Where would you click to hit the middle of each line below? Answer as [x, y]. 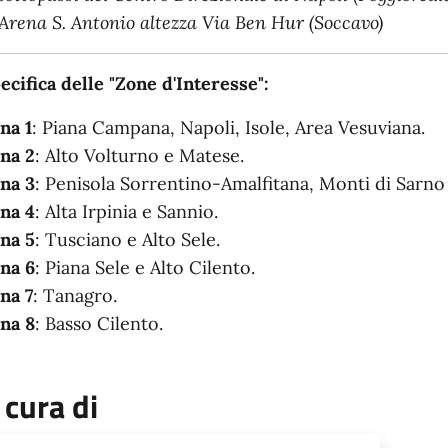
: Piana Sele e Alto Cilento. [145, 267]
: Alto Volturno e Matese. [139, 155]
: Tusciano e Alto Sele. [127, 239]
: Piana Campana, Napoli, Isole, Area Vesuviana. [228, 127]
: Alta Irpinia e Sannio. [126, 211]
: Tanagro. [75, 295]
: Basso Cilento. [99, 323]
